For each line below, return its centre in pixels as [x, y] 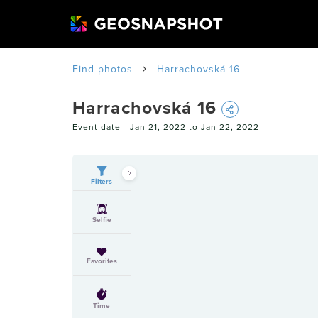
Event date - [101, 127]
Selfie [102, 220]
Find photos [103, 70]
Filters [102, 182]
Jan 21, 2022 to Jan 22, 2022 [194, 127]
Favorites [102, 261]
